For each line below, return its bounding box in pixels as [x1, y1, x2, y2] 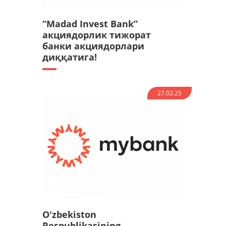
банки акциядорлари [42, 40, 144, 52]
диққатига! [42, 51, 97, 64]
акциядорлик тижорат [42, 29, 151, 41]
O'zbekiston [42, 208, 96, 221]
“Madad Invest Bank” [42, 18, 138, 30]
